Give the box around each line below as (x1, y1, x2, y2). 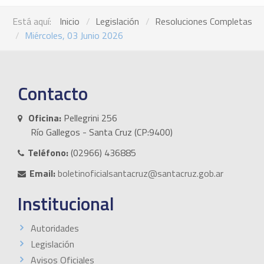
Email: (29, 166, 55, 180)
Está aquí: (12, 14, 56, 28)
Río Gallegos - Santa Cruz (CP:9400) (31, 124, 173, 139)
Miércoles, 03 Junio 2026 (25, 28, 123, 42)
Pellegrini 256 (61, 110, 117, 125)
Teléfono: (28, 145, 68, 160)
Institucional (18, 189, 114, 217)
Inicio (60, 14, 80, 28)
